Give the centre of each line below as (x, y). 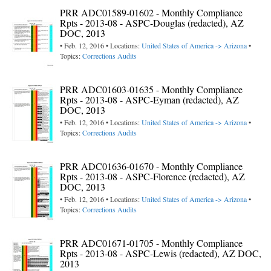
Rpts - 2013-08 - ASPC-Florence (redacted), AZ (152, 177)
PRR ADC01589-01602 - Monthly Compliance (151, 13)
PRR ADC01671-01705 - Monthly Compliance (151, 243)
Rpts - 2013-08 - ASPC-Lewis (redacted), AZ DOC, (161, 253)
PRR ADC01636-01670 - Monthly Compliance (151, 166)
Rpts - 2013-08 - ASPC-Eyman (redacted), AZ (149, 100)
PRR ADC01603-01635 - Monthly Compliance (151, 90)
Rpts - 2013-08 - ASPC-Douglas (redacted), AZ (152, 23)
